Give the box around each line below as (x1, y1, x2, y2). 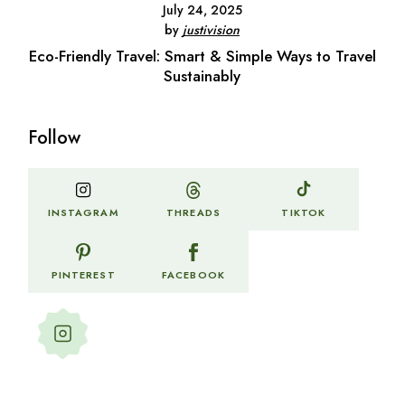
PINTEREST (51, 268, 116, 283)
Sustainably (164, 65, 241, 88)
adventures (88, 326, 163, 349)
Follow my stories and (88, 306, 234, 329)
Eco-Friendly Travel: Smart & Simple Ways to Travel (28, 45, 376, 68)
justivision (183, 21, 240, 40)
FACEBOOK (162, 268, 225, 283)
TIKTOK (281, 205, 326, 221)
